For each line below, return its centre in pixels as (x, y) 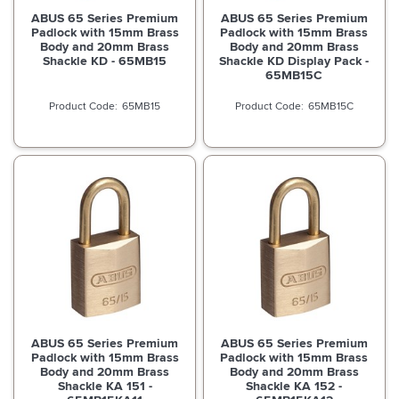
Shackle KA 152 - (294, 386)
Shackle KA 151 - (105, 386)
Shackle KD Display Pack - (294, 60)
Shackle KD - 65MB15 (105, 60)
